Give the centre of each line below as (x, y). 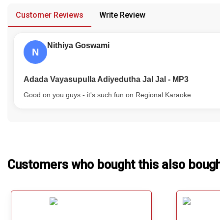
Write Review (122, 15)
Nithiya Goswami (78, 45)
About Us (31, 33)
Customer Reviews (50, 15)
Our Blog (30, 11)
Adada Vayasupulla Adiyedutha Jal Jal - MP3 (106, 80)
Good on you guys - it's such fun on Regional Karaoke (107, 95)
